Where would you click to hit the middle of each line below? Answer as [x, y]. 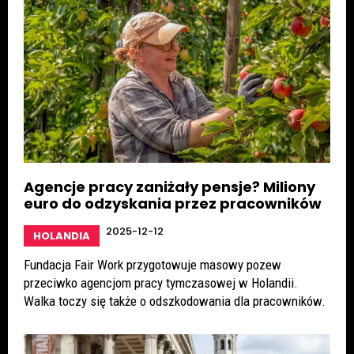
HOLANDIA [62, 236]
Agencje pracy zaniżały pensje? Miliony [169, 187]
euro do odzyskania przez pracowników [173, 204]
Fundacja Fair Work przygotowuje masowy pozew [153, 265]
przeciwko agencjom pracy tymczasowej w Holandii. [161, 283]
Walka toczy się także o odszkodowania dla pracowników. [175, 301]
